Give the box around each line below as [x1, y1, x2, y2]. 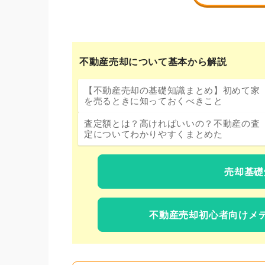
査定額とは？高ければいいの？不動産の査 [84, 118, 260, 128]
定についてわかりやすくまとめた [84, 128, 223, 139]
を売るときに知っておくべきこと [84, 95, 223, 106]
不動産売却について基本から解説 [79, 56, 227, 67]
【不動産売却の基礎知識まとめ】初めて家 [84, 85, 260, 95]
